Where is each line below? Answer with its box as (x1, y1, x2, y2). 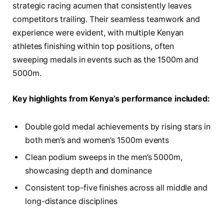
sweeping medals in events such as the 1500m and (12, 54, 199, 64)
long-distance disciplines (25, 196, 118, 206)
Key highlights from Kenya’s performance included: (12, 94, 210, 104)
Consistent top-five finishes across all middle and (25, 183, 208, 193)
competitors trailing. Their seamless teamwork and (12, 14, 200, 24)
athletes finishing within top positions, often (12, 41, 174, 51)
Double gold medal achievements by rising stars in (25, 122, 211, 132)
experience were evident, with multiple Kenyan (12, 27, 184, 37)
